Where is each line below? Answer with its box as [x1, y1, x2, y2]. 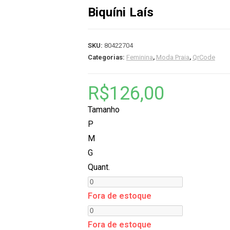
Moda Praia [156, 53, 189, 61]
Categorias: [87, 53, 126, 61]
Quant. [87, 162, 110, 172]
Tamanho [87, 105, 120, 114]
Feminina [126, 53, 153, 61]
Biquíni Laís [87, 5, 154, 20]
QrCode [192, 53, 215, 61]
